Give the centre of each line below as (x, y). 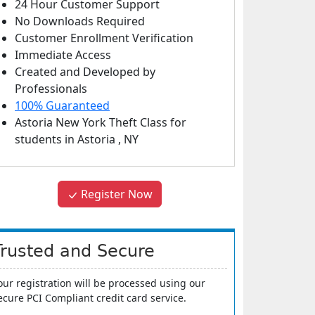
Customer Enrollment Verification (104, 38)
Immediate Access (63, 55)
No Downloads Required (80, 21)
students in (46, 139)
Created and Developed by (85, 72)
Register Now (115, 194)
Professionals (51, 89)
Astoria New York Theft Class (92, 122)
